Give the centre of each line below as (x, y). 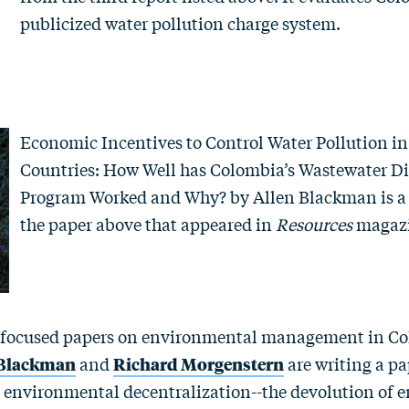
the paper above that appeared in (148, 224)
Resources (314, 224)
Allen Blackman (315, 196)
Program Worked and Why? (123, 196)
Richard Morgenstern (199, 363)
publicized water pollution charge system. (197, 23)
